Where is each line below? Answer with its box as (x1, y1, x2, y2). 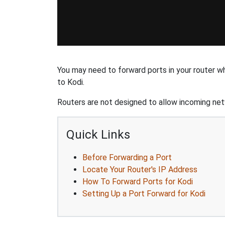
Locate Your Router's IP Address (82, 164, 197, 174)
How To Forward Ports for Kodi (82, 176, 193, 186)
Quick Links (66, 127, 130, 142)
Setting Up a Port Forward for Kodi (82, 188, 205, 198)
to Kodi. (57, 77, 84, 87)
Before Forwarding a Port (82, 152, 172, 162)
